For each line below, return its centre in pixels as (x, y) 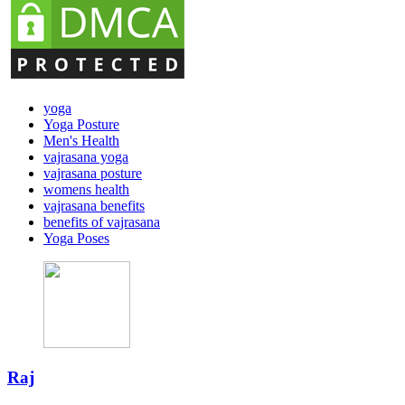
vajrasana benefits (94, 205)
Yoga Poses (76, 238)
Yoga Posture (81, 124)
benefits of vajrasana (102, 221)
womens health (86, 189)
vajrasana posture (93, 173)
